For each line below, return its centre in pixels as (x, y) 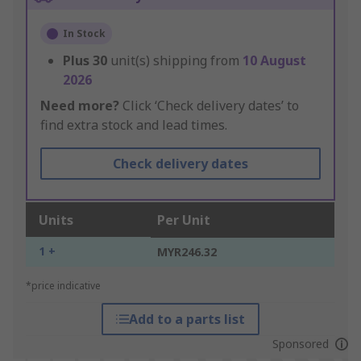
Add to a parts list (187, 320)
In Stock (84, 34)
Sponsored (300, 344)
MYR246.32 (187, 252)
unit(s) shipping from (176, 61)
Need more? (80, 106)
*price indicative (63, 286)
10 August (274, 61)
